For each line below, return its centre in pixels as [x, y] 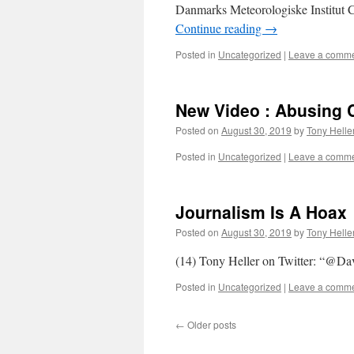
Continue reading [220, 28]
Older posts [211, 324]
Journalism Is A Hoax [261, 212]
